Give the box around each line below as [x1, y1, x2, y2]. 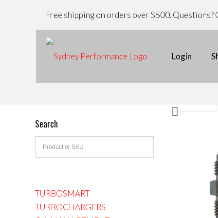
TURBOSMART [35, 188, 90, 199]
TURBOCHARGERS [35, 202, 106, 212]
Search [35, 117, 58, 130]
